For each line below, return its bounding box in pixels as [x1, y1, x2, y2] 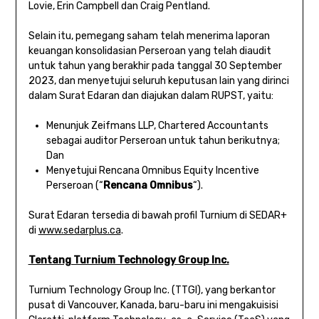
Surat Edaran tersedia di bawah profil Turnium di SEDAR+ [28, 209, 287, 221]
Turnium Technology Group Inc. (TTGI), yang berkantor [28, 284, 276, 296]
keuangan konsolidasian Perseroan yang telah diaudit [28, 45, 271, 57]
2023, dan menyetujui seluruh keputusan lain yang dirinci [28, 75, 289, 87]
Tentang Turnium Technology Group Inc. [28, 254, 229, 266]
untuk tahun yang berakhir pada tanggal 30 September [28, 60, 282, 72]
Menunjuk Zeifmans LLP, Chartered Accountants [46, 120, 268, 132]
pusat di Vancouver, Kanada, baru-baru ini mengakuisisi [28, 299, 278, 311]
